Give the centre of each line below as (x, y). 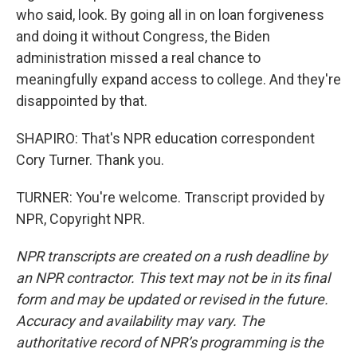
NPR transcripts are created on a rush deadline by (172, 256)
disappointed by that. (82, 101)
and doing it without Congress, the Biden (143, 36)
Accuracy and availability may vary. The (140, 321)
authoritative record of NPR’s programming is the (170, 342)
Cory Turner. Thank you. (90, 160)
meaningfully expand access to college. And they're (178, 79)
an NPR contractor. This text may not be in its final (173, 278)
